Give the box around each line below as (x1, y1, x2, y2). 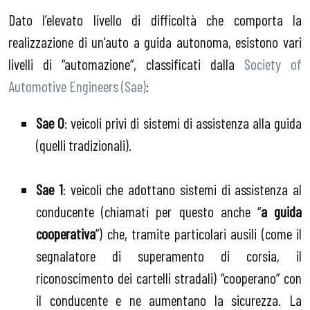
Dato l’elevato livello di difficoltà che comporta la (8, 10, 302, 28)
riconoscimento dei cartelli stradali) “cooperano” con (36, 268, 302, 287)
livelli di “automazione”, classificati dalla (8, 54, 244, 73)
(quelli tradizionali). (36, 136, 131, 154)
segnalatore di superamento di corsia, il (36, 246, 302, 265)
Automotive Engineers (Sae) (8, 76, 146, 95)
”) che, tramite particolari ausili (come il (95, 224, 302, 243)
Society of (244, 54, 302, 73)
